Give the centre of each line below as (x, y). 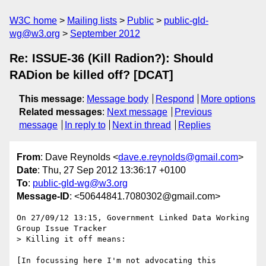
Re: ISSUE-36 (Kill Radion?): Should (111, 58)
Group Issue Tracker (62, 229)
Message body (118, 99)
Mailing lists (92, 20)
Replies (194, 125)
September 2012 (105, 34)
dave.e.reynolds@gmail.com (178, 157)
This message (50, 99)
